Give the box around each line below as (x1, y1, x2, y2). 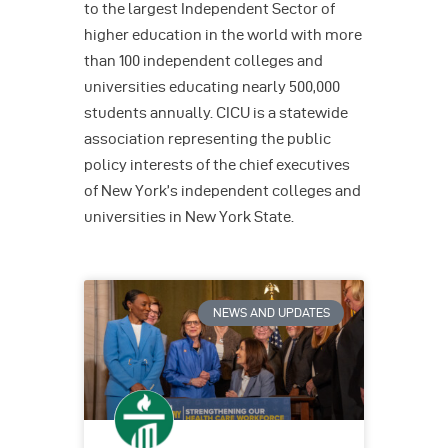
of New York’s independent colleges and (84, 182, 361, 199)
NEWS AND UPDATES (212, 306, 330, 320)
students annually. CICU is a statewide (84, 104, 348, 121)
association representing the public (84, 130, 331, 147)
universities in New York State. (84, 208, 294, 225)
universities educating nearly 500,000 (84, 78, 340, 95)
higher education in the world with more (84, 26, 362, 43)
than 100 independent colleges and (84, 52, 323, 69)
